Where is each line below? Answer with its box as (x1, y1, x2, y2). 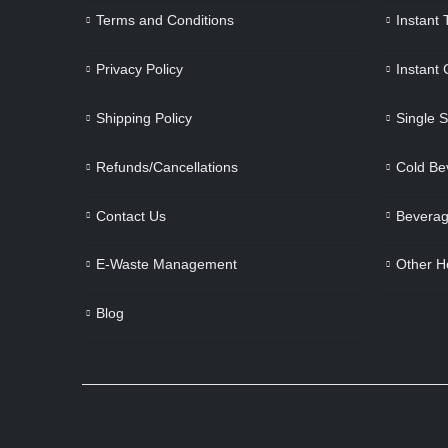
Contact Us (96, 207, 166, 224)
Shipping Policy (96, 110, 192, 127)
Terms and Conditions (96, 12, 234, 29)
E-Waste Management (96, 256, 237, 273)
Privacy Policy (96, 61, 183, 78)
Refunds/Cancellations (96, 158, 238, 175)
